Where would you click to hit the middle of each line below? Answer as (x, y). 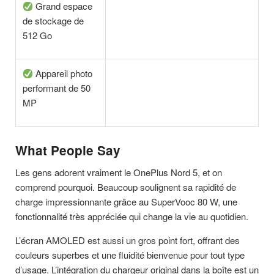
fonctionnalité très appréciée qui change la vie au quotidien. (132, 216)
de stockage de (54, 21)
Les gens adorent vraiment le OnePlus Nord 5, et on (119, 172)
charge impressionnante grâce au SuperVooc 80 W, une (126, 201)
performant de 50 (57, 88)
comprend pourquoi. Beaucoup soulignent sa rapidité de (126, 187)
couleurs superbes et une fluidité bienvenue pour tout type (130, 254)
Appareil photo (63, 73)
